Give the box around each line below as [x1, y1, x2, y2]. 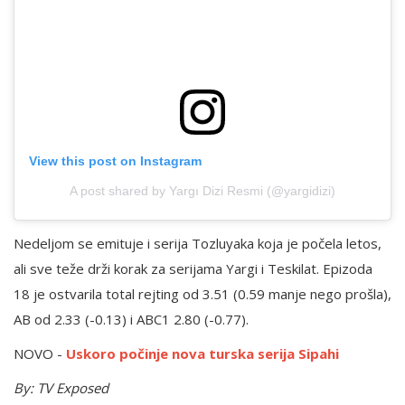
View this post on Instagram [29, 154, 202, 169]
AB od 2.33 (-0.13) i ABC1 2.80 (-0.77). [14, 310, 249, 329]
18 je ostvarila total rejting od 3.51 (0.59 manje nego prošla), [14, 285, 391, 304]
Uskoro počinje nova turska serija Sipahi [66, 344, 339, 363]
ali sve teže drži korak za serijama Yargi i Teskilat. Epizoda [14, 259, 372, 278]
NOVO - [14, 344, 66, 363]
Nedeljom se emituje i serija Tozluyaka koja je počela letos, [14, 234, 381, 253]
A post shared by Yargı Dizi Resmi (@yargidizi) [70, 184, 335, 199]
